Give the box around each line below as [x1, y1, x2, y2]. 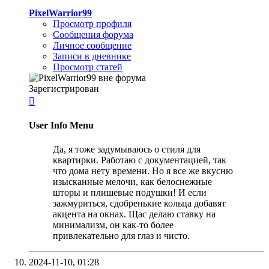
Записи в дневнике [53, 51, 131, 62]
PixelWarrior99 [29, 8, 92, 19]
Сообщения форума [53, 29, 133, 40]
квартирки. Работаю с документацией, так [53, 154, 226, 165]
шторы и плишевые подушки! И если [53, 187, 207, 198]
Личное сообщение [53, 40, 131, 51]
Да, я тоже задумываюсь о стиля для [53, 144, 201, 154]
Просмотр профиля [53, 19, 131, 29]
